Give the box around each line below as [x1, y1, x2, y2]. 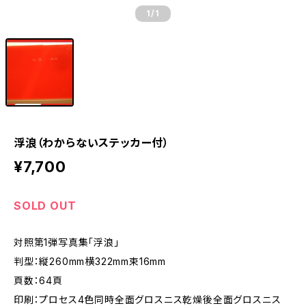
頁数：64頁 [14, 275, 63, 286]
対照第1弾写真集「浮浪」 [14, 236, 120, 248]
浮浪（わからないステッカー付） [14, 136, 238, 150]
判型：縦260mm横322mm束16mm [14, 255, 167, 267]
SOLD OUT [14, 199, 76, 212]
